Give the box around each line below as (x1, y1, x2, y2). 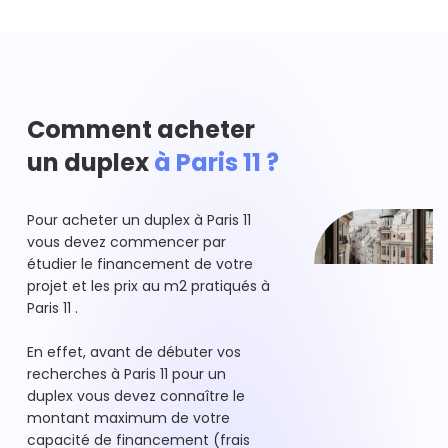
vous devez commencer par (27, 232, 226, 253)
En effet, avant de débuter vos (27, 342, 241, 363)
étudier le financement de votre (27, 254, 253, 275)
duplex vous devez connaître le (27, 386, 245, 407)
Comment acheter (27, 113, 255, 147)
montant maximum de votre (27, 408, 230, 429)
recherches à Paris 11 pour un (27, 364, 226, 385)
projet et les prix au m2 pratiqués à (27, 276, 270, 297)
